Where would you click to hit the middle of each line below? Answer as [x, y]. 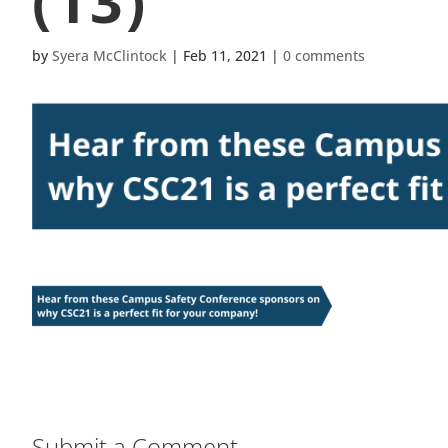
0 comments [324, 55]
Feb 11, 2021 [225, 55]
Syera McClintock [109, 55]
